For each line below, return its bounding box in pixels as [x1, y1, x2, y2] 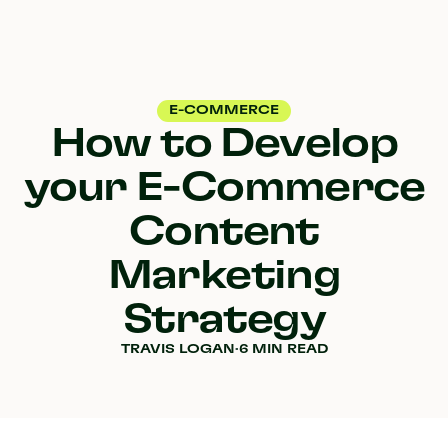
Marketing [107, 256, 341, 296]
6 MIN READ [238, 343, 328, 356]
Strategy [122, 300, 326, 340]
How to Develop [50, 124, 398, 164]
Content [129, 212, 319, 252]
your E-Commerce [24, 168, 424, 208]
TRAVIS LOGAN [120, 343, 235, 356]
